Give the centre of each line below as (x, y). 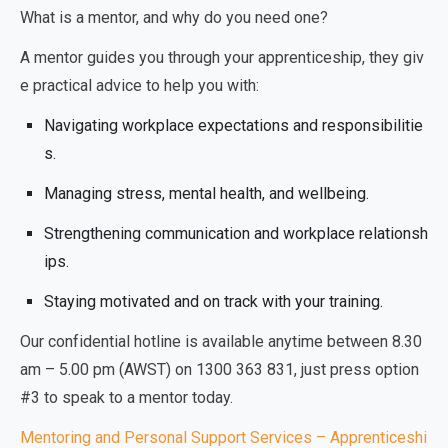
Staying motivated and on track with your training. (213, 301)
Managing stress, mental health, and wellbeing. (206, 193)
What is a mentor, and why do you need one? (174, 17)
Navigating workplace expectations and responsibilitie (233, 125)
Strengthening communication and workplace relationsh (236, 233)
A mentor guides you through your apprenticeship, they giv (222, 57)
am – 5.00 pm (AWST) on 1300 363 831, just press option (219, 369)
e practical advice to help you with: (139, 85)
